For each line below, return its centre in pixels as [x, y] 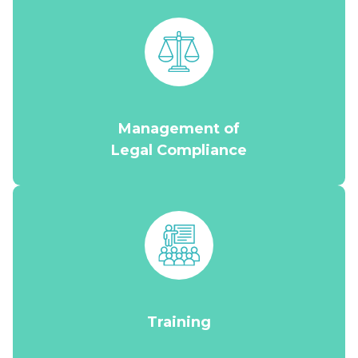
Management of [179, 129]
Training [179, 322]
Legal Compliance [179, 150]
